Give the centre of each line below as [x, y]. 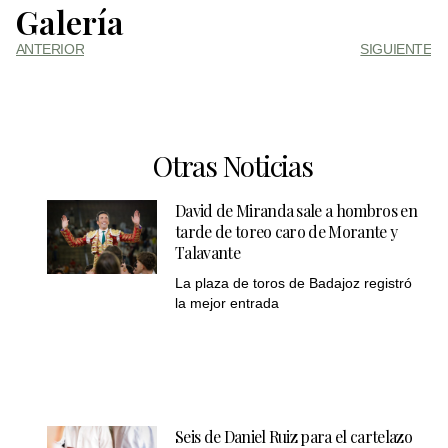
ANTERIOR [50, 49]
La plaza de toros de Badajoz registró [294, 283]
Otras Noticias [233, 165]
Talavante [207, 253]
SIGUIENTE [396, 49]
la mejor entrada [227, 303]
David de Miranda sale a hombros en [296, 211]
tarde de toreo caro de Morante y [286, 232]
